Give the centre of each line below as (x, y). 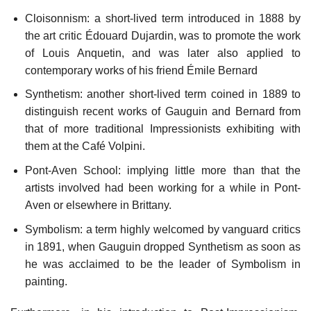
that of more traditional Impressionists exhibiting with (162, 129)
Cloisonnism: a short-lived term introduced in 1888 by (162, 18)
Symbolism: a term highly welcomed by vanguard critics (162, 229)
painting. (46, 281)
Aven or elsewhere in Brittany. (98, 205)
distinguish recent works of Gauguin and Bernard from (162, 112)
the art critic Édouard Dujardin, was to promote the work (162, 35)
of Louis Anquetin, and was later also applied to (162, 53)
